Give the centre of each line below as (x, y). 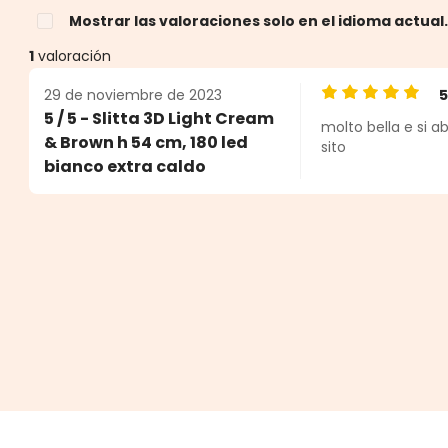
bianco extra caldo (125, 166)
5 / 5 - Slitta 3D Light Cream (159, 118)
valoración (73, 55)
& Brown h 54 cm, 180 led (146, 142)
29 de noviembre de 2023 (133, 94)
